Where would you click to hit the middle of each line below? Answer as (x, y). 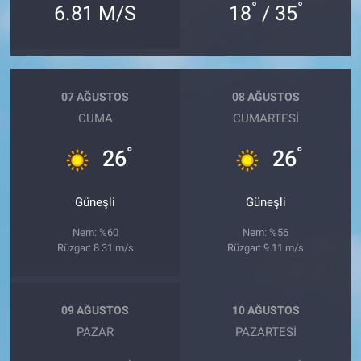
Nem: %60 (95, 233)
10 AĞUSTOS (266, 310)
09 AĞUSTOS (95, 310)
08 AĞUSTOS (266, 96)
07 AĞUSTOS (95, 96)
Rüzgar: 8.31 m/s (95, 248)
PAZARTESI (266, 332)
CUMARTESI (266, 119)
